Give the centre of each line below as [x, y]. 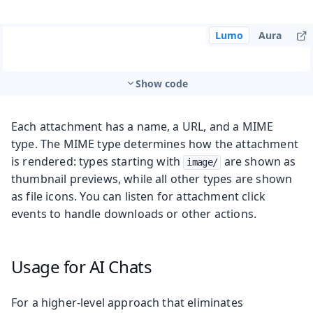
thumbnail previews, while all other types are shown [152, 179]
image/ [202, 162]
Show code [161, 84]
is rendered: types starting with [97, 162]
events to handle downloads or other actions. [134, 214]
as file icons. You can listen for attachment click [139, 197]
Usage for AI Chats [81, 267]
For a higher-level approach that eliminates [127, 303]
